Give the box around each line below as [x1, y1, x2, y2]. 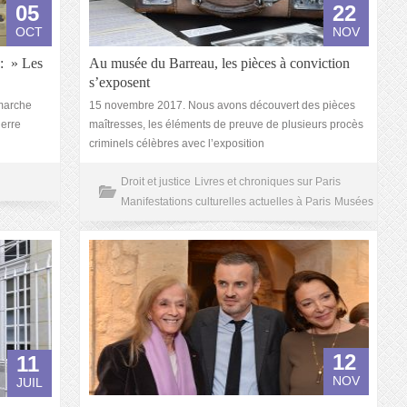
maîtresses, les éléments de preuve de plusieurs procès [89, 118, 363, 131]
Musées [334, 195, 373, 208]
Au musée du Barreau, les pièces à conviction [89, 55, 350, 71]
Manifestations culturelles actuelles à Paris [121, 195, 331, 208]
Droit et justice [121, 175, 191, 188]
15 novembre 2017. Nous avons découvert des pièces [89, 99, 355, 112]
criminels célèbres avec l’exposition [89, 137, 264, 150]
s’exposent [89, 74, 150, 90]
